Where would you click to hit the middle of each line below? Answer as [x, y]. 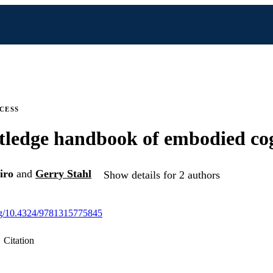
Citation [19, 241]
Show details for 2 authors [162, 175]
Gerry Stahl [63, 174]
